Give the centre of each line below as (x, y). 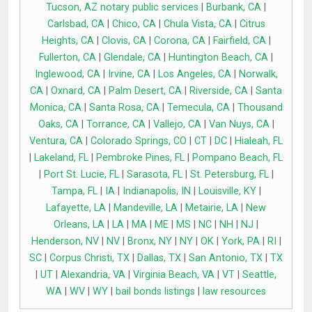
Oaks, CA (58, 125)
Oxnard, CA (76, 91)
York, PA (240, 242)
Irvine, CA (129, 75)
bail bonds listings (155, 292)
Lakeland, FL (61, 158)
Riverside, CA (219, 91)
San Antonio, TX (226, 258)
